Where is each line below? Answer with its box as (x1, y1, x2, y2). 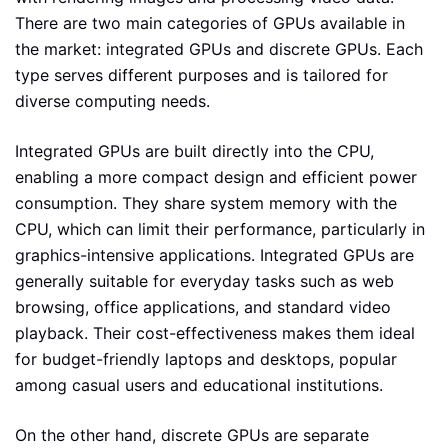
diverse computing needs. (15, 91, 210, 112)
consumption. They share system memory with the (15, 193, 397, 214)
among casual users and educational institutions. (15, 375, 383, 396)
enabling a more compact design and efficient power (15, 167, 417, 188)
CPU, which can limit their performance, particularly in (15, 219, 425, 240)
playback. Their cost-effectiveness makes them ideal (15, 323, 415, 344)
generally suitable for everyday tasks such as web (15, 271, 394, 292)
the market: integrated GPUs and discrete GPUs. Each (15, 39, 423, 60)
